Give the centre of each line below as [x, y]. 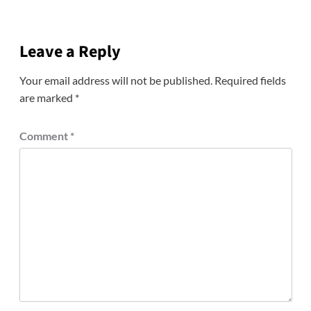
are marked [47, 98]
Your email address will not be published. [116, 81]
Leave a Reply [70, 52]
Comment [44, 136]
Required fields [250, 81]
